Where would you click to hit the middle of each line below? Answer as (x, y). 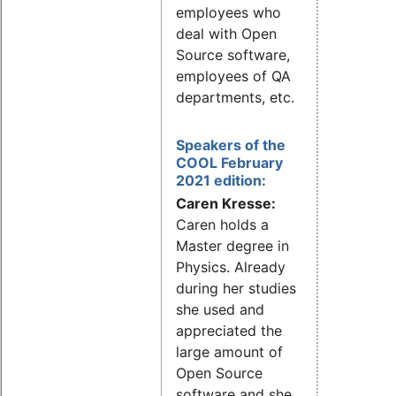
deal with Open (226, 33)
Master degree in (232, 246)
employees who (228, 12)
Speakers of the (231, 145)
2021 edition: (221, 180)
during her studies (236, 289)
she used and (220, 310)
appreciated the (229, 331)
